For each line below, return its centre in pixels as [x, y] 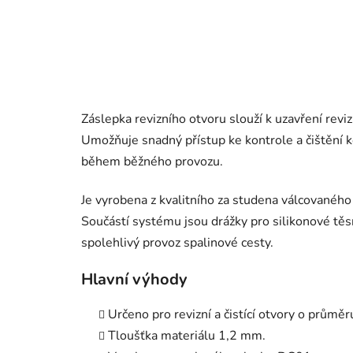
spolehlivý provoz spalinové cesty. [177, 242]
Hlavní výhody [134, 279]
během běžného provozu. [152, 161]
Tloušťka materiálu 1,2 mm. [187, 335]
